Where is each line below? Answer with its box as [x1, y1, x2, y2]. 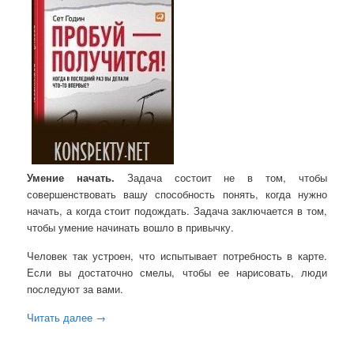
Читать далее [27, 310, 96, 326]
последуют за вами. [27, 281, 124, 297]
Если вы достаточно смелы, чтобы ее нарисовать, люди [27, 265, 327, 281]
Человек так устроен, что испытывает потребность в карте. [27, 248, 327, 264]
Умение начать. [27, 170, 115, 186]
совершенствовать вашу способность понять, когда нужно [27, 186, 327, 202]
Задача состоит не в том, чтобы [114, 170, 327, 186]
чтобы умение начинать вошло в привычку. [27, 220, 235, 235]
